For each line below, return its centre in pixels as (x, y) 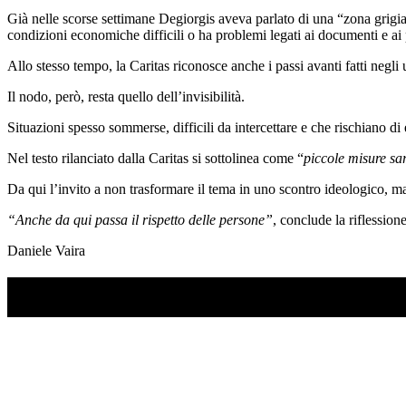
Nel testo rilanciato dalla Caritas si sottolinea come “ (155, 158)
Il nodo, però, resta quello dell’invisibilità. (126, 96)
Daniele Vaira (46, 250)
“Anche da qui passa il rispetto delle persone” (140, 219)
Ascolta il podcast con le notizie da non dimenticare (196, 306)
